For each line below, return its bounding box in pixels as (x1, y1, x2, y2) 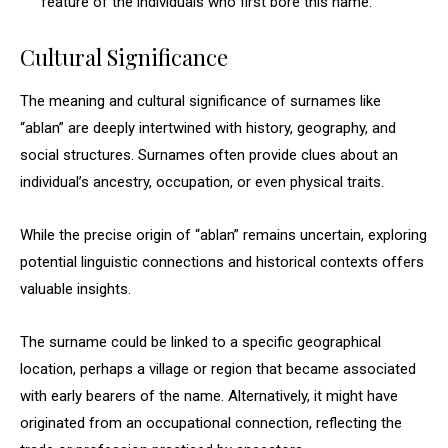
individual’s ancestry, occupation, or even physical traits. (20, 173, 384, 191)
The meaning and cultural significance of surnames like (20, 92, 381, 110)
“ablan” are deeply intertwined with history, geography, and (20, 119, 396, 137)
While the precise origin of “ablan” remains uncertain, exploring (20, 226, 427, 244)
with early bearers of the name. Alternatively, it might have (20, 387, 398, 405)
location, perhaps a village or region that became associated (20, 360, 416, 378)
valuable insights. (20, 280, 131, 298)
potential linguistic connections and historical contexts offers (20, 253, 424, 271)
